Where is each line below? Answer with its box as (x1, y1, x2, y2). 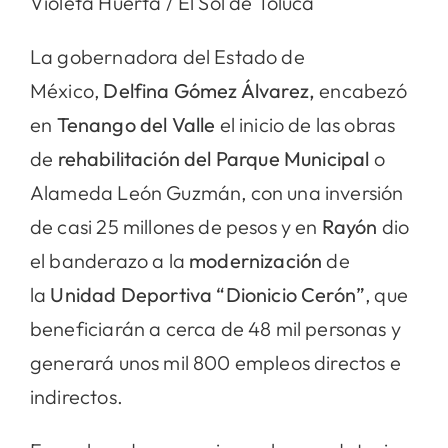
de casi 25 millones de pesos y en (29, 213, 322, 239)
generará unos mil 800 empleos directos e (29, 349, 401, 375)
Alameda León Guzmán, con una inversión (29, 179, 404, 205)
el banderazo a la (29, 247, 190, 273)
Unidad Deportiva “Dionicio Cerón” (46, 281, 366, 307)
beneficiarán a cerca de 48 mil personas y (29, 315, 401, 341)
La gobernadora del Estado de (29, 43, 305, 69)
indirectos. (29, 383, 123, 409)
